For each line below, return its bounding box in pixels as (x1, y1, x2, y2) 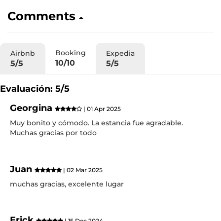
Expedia (106, 49, 135, 58)
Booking (55, 48, 86, 57)
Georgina (10, 103, 55, 113)
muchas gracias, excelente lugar (10, 179, 124, 188)
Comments (7, 9, 79, 23)
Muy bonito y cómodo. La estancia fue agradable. (10, 118, 183, 127)
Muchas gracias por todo (10, 128, 97, 137)
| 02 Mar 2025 (62, 166, 103, 174)
